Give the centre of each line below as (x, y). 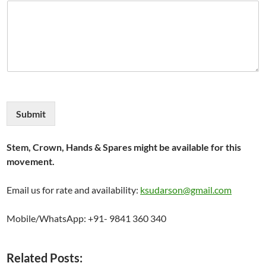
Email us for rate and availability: (74, 190)
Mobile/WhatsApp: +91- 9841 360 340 (87, 218)
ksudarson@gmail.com (186, 190)
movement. (31, 161)
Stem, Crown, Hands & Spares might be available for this (124, 147)
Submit (31, 114)
